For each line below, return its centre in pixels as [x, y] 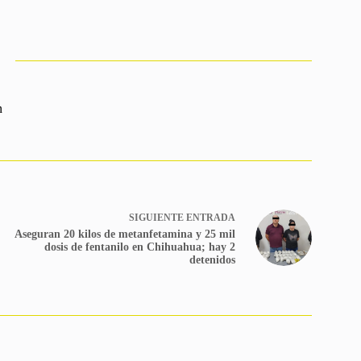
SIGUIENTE [157, 217]
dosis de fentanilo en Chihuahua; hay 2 [139, 247]
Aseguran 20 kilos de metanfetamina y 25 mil [124, 234]
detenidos [212, 259]
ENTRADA [210, 217]
